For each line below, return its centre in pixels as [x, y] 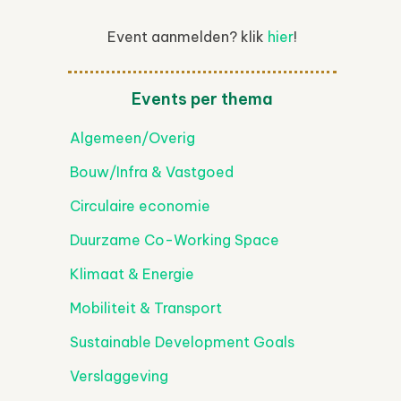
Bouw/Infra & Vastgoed [152, 172]
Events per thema [202, 99]
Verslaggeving [119, 376]
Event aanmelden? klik [188, 37]
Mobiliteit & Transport [146, 308]
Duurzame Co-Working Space [175, 240]
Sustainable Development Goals [182, 342]
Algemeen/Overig [132, 138]
